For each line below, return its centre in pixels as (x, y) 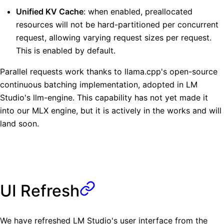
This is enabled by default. (66, 51)
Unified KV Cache (50, 12)
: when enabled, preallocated (138, 12)
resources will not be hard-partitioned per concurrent (117, 25)
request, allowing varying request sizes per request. (114, 38)
